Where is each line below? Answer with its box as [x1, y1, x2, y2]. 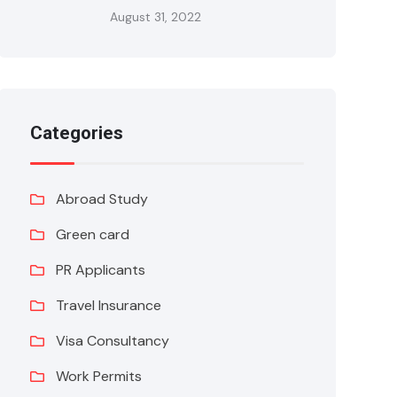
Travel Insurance [56, 296, 162, 315]
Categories [30, 122, 124, 144]
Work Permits [56, 367, 143, 385]
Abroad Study [56, 190, 149, 208]
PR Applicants [56, 261, 146, 279]
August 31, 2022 [110, 9, 202, 25]
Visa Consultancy [56, 331, 170, 350]
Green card [56, 225, 130, 244]
